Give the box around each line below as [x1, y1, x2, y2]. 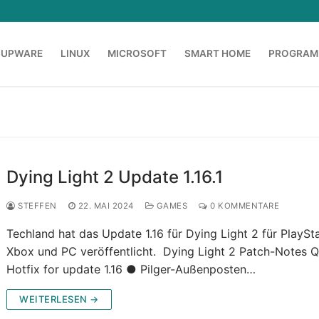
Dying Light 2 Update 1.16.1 [6, 167, 224, 188]
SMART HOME [184, 48, 251, 60]
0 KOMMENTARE [207, 201, 280, 211]
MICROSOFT [108, 48, 167, 60]
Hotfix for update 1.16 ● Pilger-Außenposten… [6, 262, 256, 277]
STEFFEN [15, 201, 57, 211]
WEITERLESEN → [19, 293, 99, 305]
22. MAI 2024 [78, 201, 134, 211]
